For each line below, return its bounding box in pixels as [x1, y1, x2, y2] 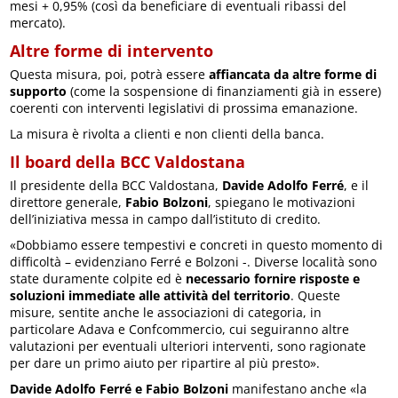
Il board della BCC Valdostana [10, 150, 246, 172]
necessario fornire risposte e [186, 269, 361, 287]
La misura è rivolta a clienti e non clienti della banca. [10, 124, 325, 142]
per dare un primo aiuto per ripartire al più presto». [10, 354, 321, 371]
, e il [344, 176, 370, 194]
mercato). [10, 13, 67, 31]
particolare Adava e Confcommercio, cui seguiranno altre [10, 320, 350, 338]
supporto [10, 82, 68, 99]
